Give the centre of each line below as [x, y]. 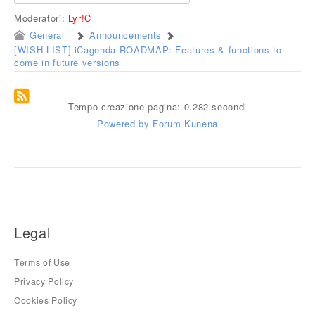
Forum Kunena [185, 123]
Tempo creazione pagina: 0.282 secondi [157, 106]
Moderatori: [41, 18]
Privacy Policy [44, 281]
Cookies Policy [46, 301]
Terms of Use [42, 262]
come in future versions [67, 62]
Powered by [123, 123]
